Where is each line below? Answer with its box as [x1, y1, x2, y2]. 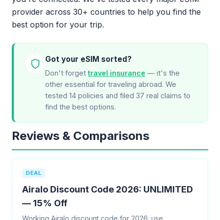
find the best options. [45, 103, 116, 111]
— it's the [145, 69, 180, 77]
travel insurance [88, 69, 145, 77]
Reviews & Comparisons [12, 129, 149, 143]
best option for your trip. [12, 20, 104, 29]
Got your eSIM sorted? [45, 55, 132, 64]
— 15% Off [22, 198, 67, 208]
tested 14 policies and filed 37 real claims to [45, 91, 191, 100]
